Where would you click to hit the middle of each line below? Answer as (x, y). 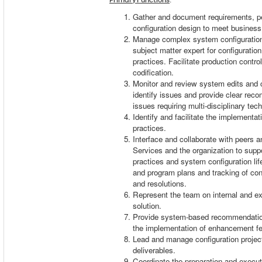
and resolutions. (161, 183)
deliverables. (155, 250)
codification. (154, 72)
